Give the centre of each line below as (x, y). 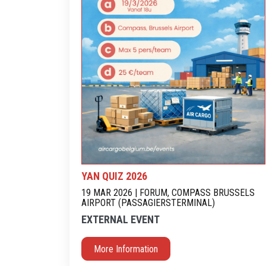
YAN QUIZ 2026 (114, 176)
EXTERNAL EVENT (121, 219)
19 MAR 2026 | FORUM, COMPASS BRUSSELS (168, 193)
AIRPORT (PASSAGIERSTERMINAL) (148, 203)
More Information (126, 249)
